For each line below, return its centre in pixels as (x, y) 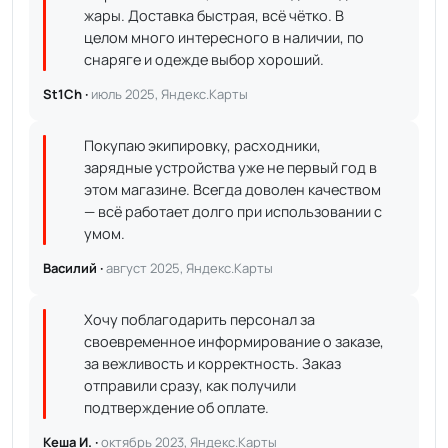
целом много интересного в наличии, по (224, 37)
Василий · (74, 268)
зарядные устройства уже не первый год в (230, 167)
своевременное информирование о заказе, (234, 341)
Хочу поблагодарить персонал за (199, 319)
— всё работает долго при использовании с (233, 211)
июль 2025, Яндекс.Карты (169, 94)
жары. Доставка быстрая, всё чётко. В (214, 15)
